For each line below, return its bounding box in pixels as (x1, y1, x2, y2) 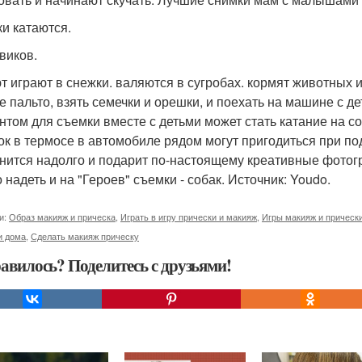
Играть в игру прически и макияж (120, 210, 257, 223)
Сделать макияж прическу (31, 229, 139, 242)
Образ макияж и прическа (9, 210, 116, 223)
